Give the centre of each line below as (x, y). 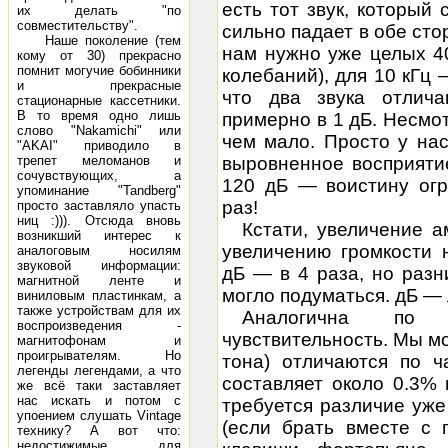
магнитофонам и (99, 340)
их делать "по (99, 10)
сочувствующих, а (99, 175)
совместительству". (77, 25)
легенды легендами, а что (99, 370)
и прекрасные (99, 85)
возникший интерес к (99, 235)
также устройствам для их (99, 310)
